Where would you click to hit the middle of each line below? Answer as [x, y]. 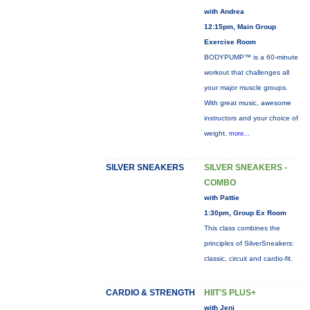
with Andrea [224, 11]
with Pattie [221, 198]
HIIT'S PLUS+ [230, 293]
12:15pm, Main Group [240, 27]
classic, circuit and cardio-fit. [248, 258]
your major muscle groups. [246, 88]
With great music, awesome [247, 103]
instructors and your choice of [251, 118]
